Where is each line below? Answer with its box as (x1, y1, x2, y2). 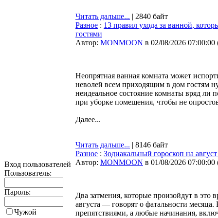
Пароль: (4, 188, 31, 196)
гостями (75, 30, 102, 38)
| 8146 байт (130, 141, 168, 149)
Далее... (75, 115, 101, 124)
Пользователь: (4, 169, 52, 177)
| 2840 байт (130, 12, 168, 20)
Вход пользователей (4, 160, 71, 168)
